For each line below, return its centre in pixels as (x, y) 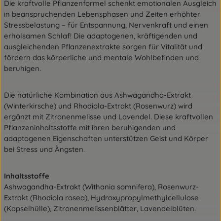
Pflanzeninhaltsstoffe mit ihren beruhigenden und (90, 128)
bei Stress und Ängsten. (45, 149)
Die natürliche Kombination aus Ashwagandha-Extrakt (97, 95)
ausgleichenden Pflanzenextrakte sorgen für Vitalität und (103, 47)
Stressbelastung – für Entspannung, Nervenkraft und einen (106, 25)
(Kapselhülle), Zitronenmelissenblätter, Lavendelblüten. (100, 208)
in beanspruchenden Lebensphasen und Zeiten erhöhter (102, 14)
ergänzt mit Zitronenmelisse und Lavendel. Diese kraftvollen (109, 117)
